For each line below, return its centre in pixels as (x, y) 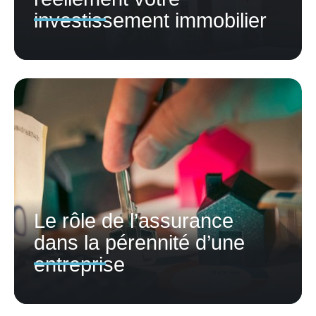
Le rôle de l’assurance (134, 220)
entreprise (79, 264)
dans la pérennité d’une (139, 242)
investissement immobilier (150, 20)
